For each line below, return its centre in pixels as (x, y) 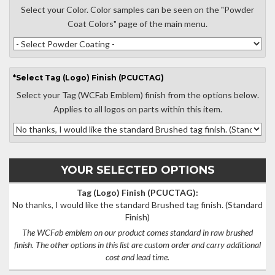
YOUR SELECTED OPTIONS (137, 170)
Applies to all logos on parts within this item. (137, 109)
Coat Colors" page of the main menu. (137, 24)
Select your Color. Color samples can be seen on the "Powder (137, 10)
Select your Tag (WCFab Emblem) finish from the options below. (137, 95)
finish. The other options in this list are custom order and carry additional (137, 245)
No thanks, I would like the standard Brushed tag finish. (118, 205)
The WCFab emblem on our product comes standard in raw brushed (137, 232)
